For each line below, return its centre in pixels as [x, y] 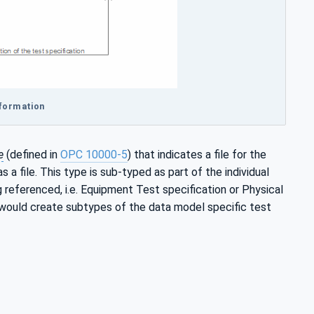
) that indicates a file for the [197, 154]
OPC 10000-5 [94, 154]
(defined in [32, 154]
